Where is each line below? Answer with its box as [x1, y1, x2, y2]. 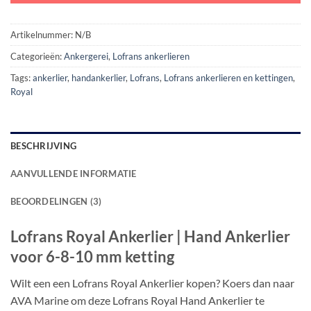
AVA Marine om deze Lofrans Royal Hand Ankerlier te [10, 293, 264, 307]
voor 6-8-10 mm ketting [10, 246, 174, 266]
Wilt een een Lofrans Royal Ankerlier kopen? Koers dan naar [10, 276, 294, 289]
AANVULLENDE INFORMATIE [10, 167, 137, 179]
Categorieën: [10, 50, 64, 62]
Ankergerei [64, 50, 108, 62]
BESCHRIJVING [10, 140, 77, 151]
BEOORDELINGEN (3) [10, 195, 102, 207]
